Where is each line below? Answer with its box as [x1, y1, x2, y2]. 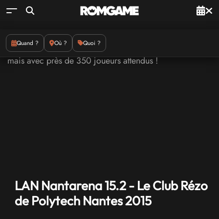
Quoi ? [83, 39, 101, 47]
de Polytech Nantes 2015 [15, 193, 152, 209]
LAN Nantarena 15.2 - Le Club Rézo [15, 177, 208, 194]
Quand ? [17, 39, 39, 47]
